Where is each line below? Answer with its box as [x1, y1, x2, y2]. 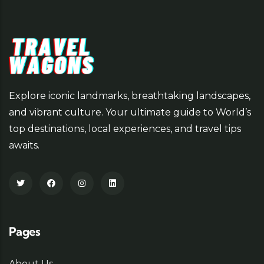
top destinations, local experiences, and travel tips [9, 123, 241, 135]
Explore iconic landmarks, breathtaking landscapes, [9, 90, 250, 102]
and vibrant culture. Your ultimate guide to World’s [9, 107, 251, 118]
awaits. [9, 140, 39, 151]
